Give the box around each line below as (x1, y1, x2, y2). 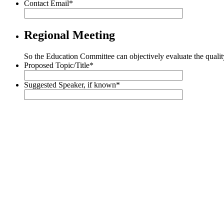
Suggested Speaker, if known (24, 80, 116, 89)
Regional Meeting (24, 28, 115, 42)
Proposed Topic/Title (24, 61, 89, 70)
